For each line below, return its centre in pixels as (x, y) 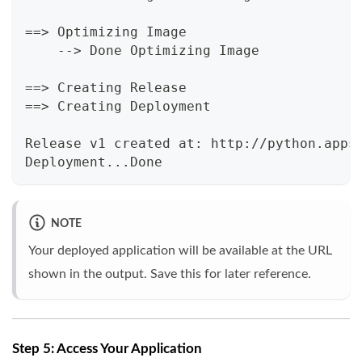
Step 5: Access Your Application (107, 349)
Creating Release (118, 88)
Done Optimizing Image (170, 51)
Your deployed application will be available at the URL (180, 251)
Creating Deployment (130, 107)
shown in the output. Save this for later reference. (170, 274)
